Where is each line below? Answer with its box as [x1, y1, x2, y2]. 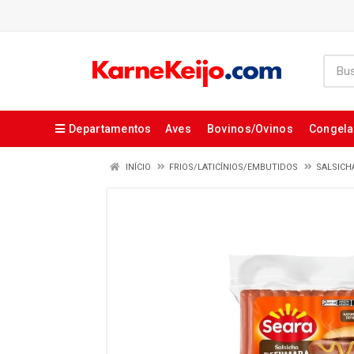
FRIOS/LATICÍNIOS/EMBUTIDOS [169, 162, 298, 172]
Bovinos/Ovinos [206, 122, 293, 135]
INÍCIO [123, 162, 151, 172]
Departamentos [69, 122, 152, 135]
